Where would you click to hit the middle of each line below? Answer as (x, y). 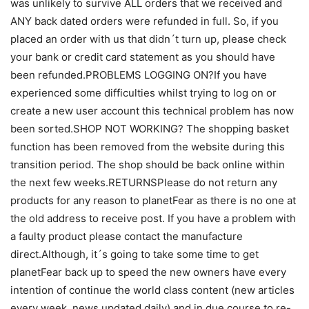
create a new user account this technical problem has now (152, 110)
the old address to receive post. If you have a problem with (153, 218)
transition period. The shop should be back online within (148, 164)
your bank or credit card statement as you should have (143, 57)
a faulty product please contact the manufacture (127, 236)
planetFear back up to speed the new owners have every (148, 272)
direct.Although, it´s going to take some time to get (134, 254)
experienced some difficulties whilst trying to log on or (143, 92)
